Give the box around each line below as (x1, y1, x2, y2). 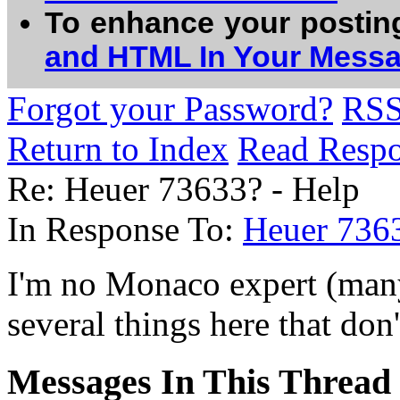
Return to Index (7, 129, 229, 168)
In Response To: (7, 210, 243, 248)
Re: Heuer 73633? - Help (7, 170, 360, 208)
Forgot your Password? (7, 89, 333, 128)
